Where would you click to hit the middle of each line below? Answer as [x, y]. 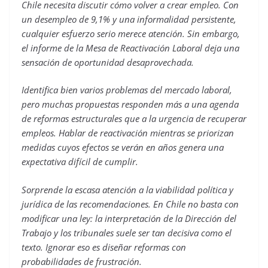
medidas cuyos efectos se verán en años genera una [123, 147]
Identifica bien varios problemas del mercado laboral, [127, 90]
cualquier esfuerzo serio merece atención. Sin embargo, [131, 33]
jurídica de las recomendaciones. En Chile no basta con [130, 204]
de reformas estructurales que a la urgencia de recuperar [134, 118]
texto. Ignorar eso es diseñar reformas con [104, 247]
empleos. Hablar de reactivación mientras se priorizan [128, 133]
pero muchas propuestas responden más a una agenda [130, 104]
